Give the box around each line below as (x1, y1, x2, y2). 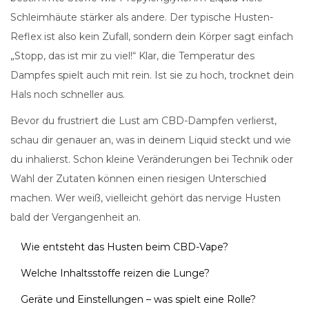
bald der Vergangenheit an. (10, 211, 141, 224)
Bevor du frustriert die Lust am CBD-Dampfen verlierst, (10, 114, 277, 128)
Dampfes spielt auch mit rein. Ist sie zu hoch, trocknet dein (10, 69, 294, 82)
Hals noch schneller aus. (10, 88, 125, 101)
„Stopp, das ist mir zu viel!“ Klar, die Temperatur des (10, 50, 255, 63)
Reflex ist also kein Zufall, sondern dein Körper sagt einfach (10, 30, 293, 43)
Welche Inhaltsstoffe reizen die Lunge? (21, 267, 210, 280)
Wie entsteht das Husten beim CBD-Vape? (21, 241, 228, 254)
